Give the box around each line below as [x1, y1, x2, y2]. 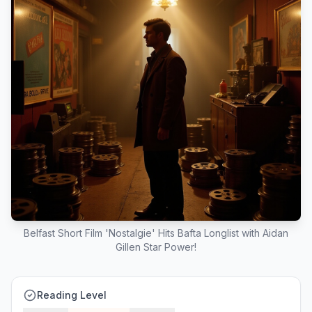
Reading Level [37, 289, 107, 301]
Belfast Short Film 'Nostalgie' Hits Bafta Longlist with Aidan [24, 227, 288, 239]
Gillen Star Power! [116, 241, 196, 253]
